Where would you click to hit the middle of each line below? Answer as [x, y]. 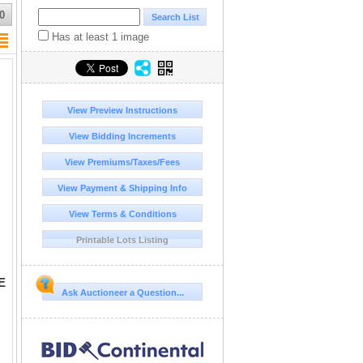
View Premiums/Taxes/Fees [122, 162]
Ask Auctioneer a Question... [122, 293]
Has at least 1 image [99, 37]
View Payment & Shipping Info [122, 188]
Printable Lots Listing [122, 240]
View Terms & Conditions [122, 214]
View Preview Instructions [122, 111]
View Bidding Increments [122, 137]
